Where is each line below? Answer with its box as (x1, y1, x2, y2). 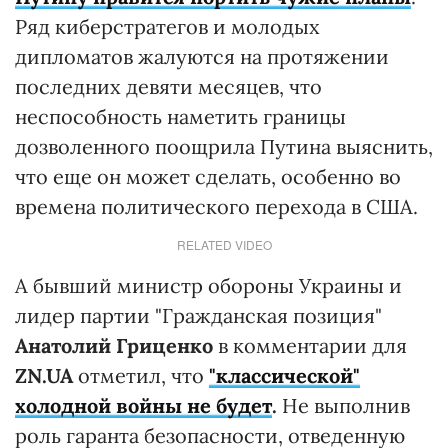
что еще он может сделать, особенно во (15, 164, 401, 189)
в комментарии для (213, 333, 407, 358)
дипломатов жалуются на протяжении (15, 44, 389, 69)
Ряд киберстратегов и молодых (15, 14, 320, 39)
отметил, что (78, 363, 209, 388)
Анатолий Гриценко (15, 333, 213, 358)
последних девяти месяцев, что (15, 74, 322, 99)
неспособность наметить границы (15, 104, 346, 129)
